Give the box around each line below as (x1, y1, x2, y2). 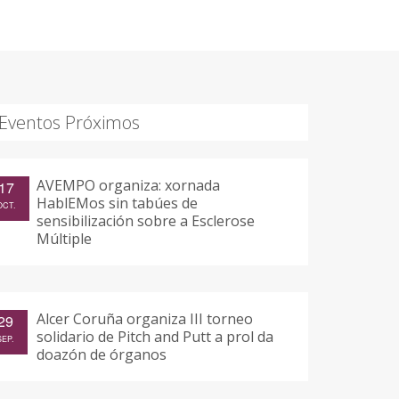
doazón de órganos (37, 345, 167, 365)
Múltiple (37, 229, 92, 249)
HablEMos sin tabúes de (37, 193, 198, 214)
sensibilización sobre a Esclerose (37, 211, 255, 232)
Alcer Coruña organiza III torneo (37, 309, 253, 330)
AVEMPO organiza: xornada (37, 175, 220, 196)
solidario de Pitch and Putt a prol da (37, 327, 273, 347)
